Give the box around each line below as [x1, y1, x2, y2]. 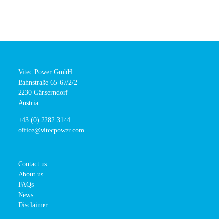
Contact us [18, 160, 47, 168]
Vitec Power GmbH [18, 68, 73, 76]
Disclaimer [18, 201, 48, 209]
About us [18, 170, 44, 178]
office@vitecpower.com [18, 126, 85, 134]
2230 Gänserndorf [18, 88, 68, 96]
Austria [18, 99, 39, 107]
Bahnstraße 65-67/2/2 [18, 78, 78, 86]
